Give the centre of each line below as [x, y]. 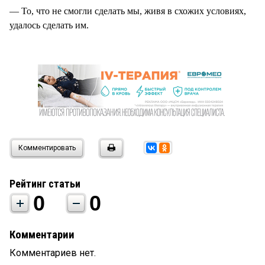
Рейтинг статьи [45, 183]
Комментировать [47, 148]
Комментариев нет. [53, 253]
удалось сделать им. [49, 25]
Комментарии [42, 235]
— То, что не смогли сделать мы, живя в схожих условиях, [128, 11]
